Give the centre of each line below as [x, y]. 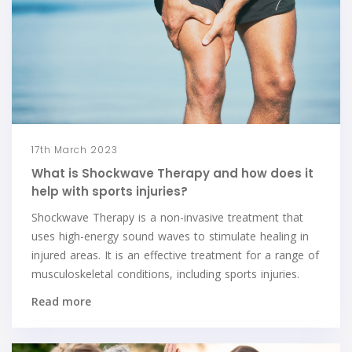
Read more [61, 301]
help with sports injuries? [110, 191]
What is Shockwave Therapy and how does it [172, 173]
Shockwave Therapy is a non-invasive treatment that [167, 217]
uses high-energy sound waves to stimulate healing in [170, 236]
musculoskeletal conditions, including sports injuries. [165, 273]
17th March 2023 [75, 149]
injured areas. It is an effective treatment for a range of [175, 255]
